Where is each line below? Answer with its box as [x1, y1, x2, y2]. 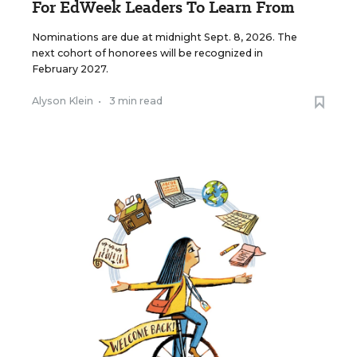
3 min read [109, 95, 163, 108]
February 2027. [32, 63, 108, 76]
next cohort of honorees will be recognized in [32, 47, 263, 60]
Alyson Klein [32, 95, 93, 108]
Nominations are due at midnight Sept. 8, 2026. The [32, 31, 297, 44]
